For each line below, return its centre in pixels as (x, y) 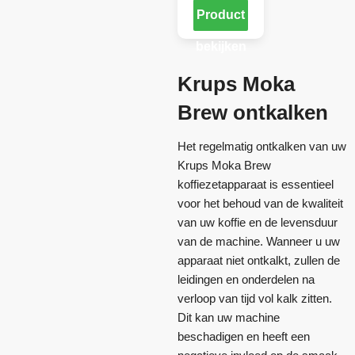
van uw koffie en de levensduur (258, 223)
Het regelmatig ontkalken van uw (262, 147)
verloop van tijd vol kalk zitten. (255, 299)
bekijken (221, 47)
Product (221, 15)
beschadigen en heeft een (244, 337)
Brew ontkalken (253, 113)
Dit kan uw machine (229, 318)
